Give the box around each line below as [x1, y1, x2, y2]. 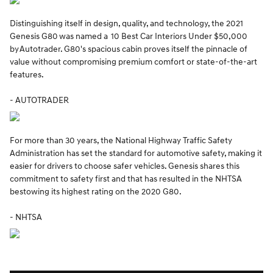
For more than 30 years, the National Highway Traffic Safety [10, 135, 232, 146]
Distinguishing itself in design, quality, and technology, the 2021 [10, 18, 243, 29]
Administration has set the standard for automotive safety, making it [10, 148, 262, 158]
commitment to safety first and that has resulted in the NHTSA [10, 174, 242, 184]
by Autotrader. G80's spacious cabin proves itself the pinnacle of [10, 44, 247, 54]
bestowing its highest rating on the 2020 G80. [10, 186, 183, 197]
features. [10, 69, 44, 80]
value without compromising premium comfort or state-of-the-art [10, 57, 257, 67]
